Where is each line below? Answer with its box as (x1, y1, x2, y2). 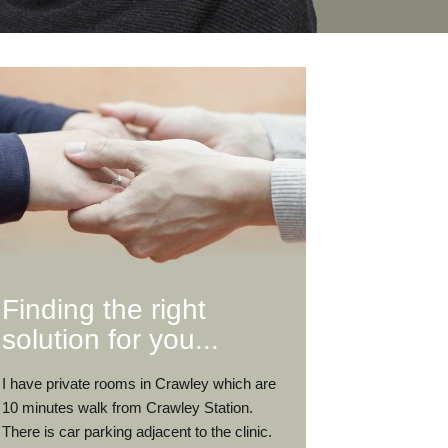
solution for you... (2, 324, 219, 356)
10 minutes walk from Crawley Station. (2, 398, 253, 416)
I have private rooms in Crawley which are (2, 374, 276, 392)
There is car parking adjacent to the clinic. (2, 422, 272, 440)
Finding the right (2, 294, 206, 326)
